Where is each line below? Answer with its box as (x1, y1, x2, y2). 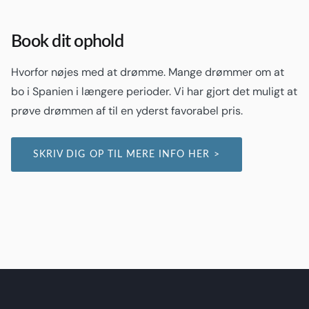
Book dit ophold (11, 32, 123, 50)
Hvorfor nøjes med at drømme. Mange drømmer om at (11, 65, 284, 79)
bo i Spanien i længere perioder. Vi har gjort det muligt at (11, 84, 297, 99)
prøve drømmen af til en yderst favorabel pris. (11, 103, 243, 118)
